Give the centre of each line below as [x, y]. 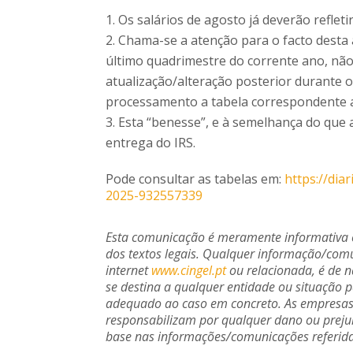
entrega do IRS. [151, 142]
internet [129, 270]
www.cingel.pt [189, 270]
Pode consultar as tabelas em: [195, 178]
